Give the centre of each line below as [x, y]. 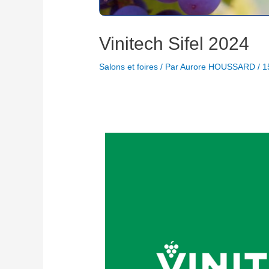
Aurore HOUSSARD [219, 67]
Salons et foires [129, 67]
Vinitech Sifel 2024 [174, 44]
